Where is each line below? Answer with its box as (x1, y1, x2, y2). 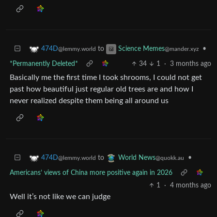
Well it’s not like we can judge (10, 193, 110, 201)
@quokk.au (155, 155, 184, 161)
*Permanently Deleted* (10, 61, 78, 67)
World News (118, 155, 155, 162)
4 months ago (170, 182, 211, 189)
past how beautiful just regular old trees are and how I (10, 85, 193, 93)
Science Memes (118, 46, 165, 53)
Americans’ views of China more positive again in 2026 (10, 170, 172, 176)
